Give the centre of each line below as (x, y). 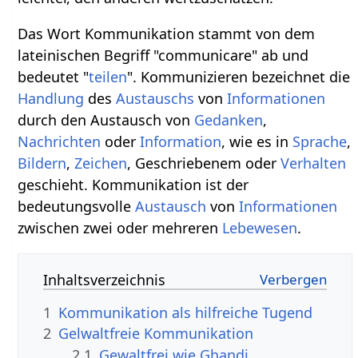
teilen (108, 76)
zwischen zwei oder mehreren (120, 227)
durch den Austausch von (106, 119)
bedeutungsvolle (77, 206)
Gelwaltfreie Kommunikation (156, 334)
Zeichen (101, 163)
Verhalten (314, 163)
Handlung (51, 98)
